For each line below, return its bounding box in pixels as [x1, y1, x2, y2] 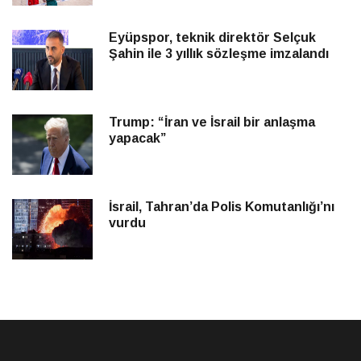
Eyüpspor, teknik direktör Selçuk [109, 31, 316, 45]
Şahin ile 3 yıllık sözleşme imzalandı [109, 47, 329, 61]
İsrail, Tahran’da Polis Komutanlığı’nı [109, 200, 334, 214]
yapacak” [109, 131, 166, 146]
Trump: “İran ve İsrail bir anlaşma [109, 115, 315, 130]
